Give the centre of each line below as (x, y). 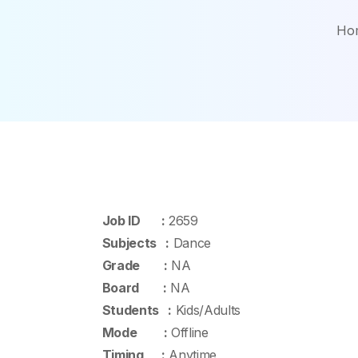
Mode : (133, 332)
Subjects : (134, 243)
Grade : (133, 265)
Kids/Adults (206, 310)
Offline (188, 332)
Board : (133, 288)
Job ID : (132, 221)
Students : (135, 310)
